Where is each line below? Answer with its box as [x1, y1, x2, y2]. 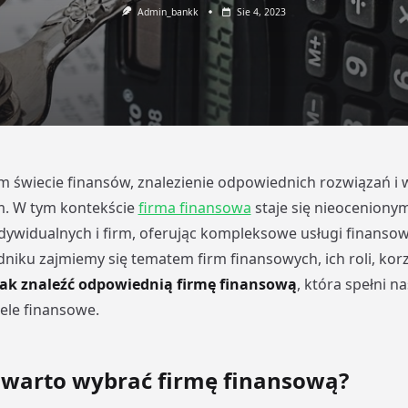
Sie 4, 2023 [236, 5, 286, 18]
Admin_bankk [137, 5, 199, 18]
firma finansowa [138, 198, 251, 219]
